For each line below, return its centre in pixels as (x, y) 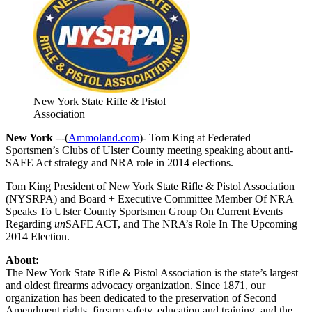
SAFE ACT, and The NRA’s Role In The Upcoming (181, 224)
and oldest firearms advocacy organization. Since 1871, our (135, 285)
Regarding (30, 224)
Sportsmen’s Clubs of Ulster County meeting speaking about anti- (149, 150)
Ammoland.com (104, 137)
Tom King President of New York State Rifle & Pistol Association (150, 186)
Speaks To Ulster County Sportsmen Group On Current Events (144, 211)
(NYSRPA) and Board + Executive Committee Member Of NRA (149, 198)
